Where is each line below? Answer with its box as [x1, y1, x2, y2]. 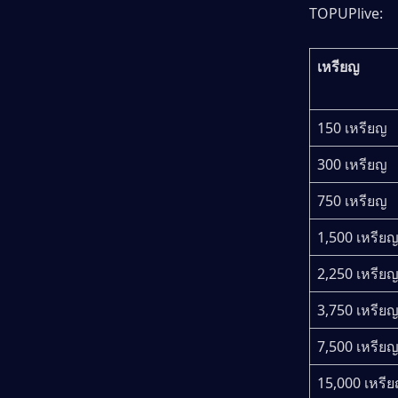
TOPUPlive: [309, 3, 383, 23]
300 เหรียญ [317, 154, 387, 174]
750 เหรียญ [317, 190, 387, 211]
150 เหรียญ [317, 117, 387, 138]
